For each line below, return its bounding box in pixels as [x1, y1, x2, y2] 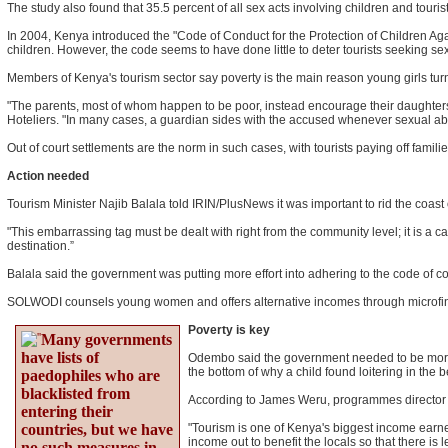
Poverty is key [188, 323, 270, 337]
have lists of [21, 349, 99, 366]
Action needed [7, 169, 89, 183]
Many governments [41, 331, 172, 348]
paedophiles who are [21, 367, 160, 384]
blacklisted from [21, 385, 130, 402]
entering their [21, 403, 113, 420]
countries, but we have [21, 421, 173, 438]
